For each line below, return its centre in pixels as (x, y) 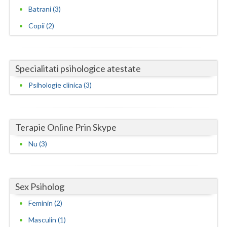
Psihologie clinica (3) (60, 85)
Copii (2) (41, 25)
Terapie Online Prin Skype (66, 127)
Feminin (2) (45, 203)
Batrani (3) (45, 9)
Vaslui (20, 14)
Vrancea (24, 34)
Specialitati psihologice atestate (78, 68)
